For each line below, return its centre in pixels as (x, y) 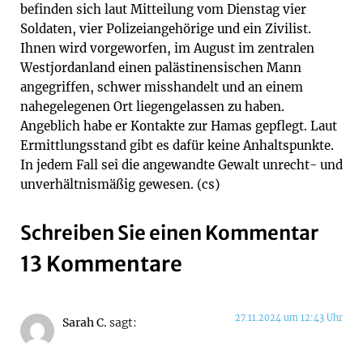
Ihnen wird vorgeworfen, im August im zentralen (167, 48)
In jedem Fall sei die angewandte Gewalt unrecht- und (181, 164)
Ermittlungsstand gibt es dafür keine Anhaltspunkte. (177, 145)
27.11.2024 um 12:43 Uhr (289, 318)
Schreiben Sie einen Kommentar (169, 233)
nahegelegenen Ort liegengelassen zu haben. (152, 106)
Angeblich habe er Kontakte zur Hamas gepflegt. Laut (179, 126)
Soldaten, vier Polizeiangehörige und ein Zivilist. (166, 28)
